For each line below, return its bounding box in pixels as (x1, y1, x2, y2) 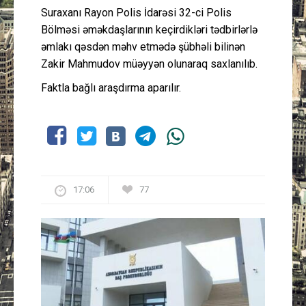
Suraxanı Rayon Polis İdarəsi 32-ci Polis (41, 6, 232, 19)
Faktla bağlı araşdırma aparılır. (41, 81, 181, 94)
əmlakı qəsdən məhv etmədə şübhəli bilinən (41, 40, 245, 53)
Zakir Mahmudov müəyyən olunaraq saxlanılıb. (41, 57, 258, 70)
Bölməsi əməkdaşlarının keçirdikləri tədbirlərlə (41, 23, 258, 36)
